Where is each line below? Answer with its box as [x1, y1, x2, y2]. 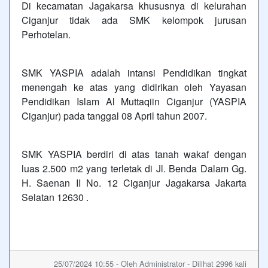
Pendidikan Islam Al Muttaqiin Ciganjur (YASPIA [22, 95, 246, 108]
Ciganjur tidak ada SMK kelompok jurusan [22, 13, 246, 27]
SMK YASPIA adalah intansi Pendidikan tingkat [22, 66, 246, 80]
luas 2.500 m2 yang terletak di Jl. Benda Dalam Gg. [22, 162, 246, 175]
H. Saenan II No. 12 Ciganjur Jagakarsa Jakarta [22, 176, 246, 190]
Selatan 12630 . [22, 190, 89, 204]
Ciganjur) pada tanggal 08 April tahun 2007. [22, 109, 207, 123]
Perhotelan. [22, 28, 71, 41]
